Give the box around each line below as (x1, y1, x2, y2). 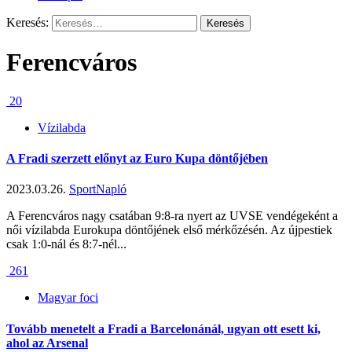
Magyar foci (38, 291, 98, 305)
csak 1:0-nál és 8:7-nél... (6, 237, 126, 251)
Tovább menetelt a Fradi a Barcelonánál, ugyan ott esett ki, (6, 321, 321, 335)
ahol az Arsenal (6, 335, 88, 350)
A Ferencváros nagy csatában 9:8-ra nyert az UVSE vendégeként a (6, 209, 338, 223)
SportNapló (69, 182, 126, 196)
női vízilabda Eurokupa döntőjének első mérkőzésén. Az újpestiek (6, 223, 332, 237)
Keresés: (6, 16, 49, 29)
